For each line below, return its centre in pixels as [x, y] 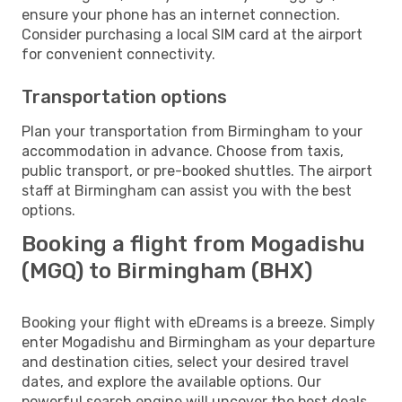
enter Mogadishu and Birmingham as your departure [198, 342]
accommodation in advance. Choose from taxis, [183, 151]
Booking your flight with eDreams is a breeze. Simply [198, 322]
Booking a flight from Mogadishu [193, 244]
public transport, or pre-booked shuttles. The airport [197, 170]
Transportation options [124, 96]
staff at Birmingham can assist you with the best [187, 190]
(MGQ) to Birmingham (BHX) [167, 271]
